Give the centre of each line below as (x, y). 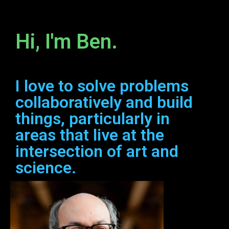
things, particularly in (93, 119)
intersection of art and (97, 151)
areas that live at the (90, 135)
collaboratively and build (104, 102)
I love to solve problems (102, 86)
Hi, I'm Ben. (66, 42)
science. (46, 168)
